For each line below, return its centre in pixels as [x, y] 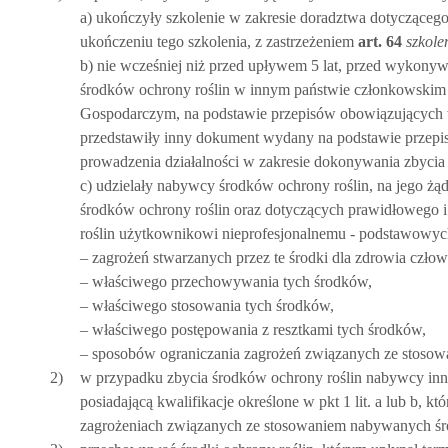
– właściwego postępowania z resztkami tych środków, [253, 329]
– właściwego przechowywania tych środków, [226, 281]
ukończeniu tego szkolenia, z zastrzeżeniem [217, 41]
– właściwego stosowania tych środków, [207, 305]
